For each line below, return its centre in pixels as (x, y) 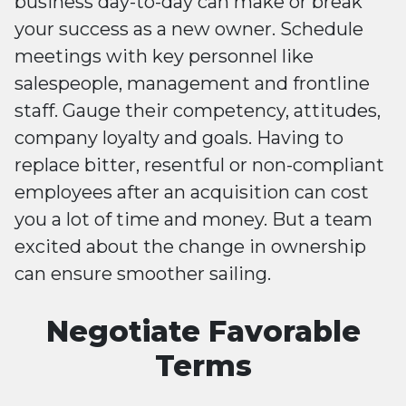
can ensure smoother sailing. (143, 274)
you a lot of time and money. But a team (193, 220)
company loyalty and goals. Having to (179, 138)
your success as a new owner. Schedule (189, 29)
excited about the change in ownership (190, 247)
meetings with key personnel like (164, 57)
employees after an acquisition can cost (192, 193)
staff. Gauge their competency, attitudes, (198, 111)
